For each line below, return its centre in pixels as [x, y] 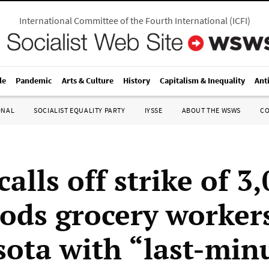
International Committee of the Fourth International [123, 20]
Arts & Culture [88, 80]
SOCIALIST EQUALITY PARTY [80, 110]
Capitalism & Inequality [202, 80]
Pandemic [34, 80]
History [137, 80]
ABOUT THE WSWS [211, 110]
